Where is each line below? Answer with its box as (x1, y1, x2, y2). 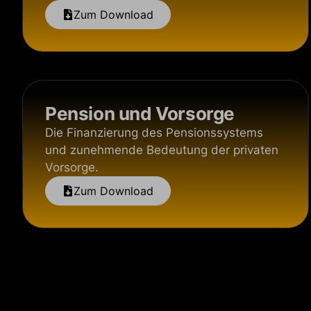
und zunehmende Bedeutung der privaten (45, 143, 278, 157)
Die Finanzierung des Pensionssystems (45, 126, 263, 140)
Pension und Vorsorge (45, 103, 235, 124)
